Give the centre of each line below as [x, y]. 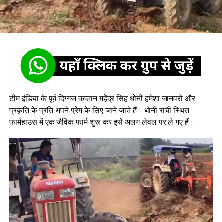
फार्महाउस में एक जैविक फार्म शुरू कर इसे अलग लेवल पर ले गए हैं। [102, 122]
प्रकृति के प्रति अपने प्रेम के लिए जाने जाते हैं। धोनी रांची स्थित [99, 110]
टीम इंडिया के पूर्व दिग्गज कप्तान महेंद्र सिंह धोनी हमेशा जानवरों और [102, 98]
